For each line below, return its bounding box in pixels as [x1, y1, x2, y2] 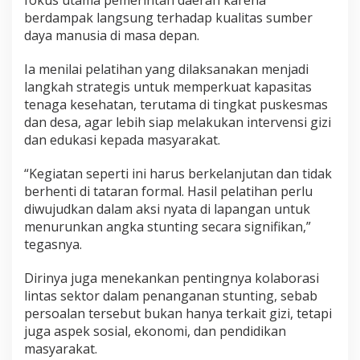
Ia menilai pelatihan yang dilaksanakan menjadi [24, 60, 309, 79]
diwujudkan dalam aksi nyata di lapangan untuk [24, 200, 310, 219]
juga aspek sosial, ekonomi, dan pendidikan [24, 322, 286, 341]
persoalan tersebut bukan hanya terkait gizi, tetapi [24, 305, 332, 323]
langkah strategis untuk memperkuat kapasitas [24, 78, 312, 96]
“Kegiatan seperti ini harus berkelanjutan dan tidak [24, 165, 332, 183]
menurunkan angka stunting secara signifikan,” [24, 218, 311, 236]
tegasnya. [24, 235, 82, 254]
